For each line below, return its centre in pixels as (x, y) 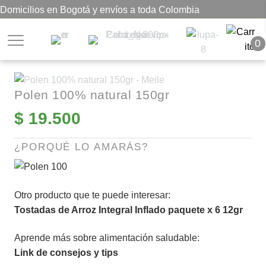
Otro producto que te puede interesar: (92, 195)
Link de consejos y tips (66, 253)
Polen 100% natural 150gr (92, 95)
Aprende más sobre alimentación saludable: (107, 238)
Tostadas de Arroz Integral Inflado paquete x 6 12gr (129, 210)
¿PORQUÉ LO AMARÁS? (82, 147)
